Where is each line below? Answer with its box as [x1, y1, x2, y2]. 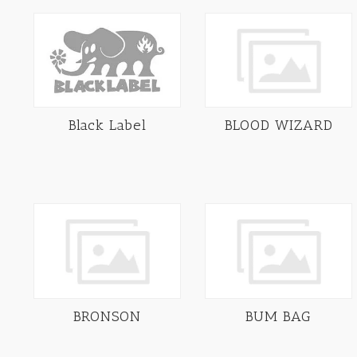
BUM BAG [245, 308, 312, 326]
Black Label [68, 116, 147, 135]
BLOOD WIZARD [224, 116, 333, 135]
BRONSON [73, 308, 141, 326]
